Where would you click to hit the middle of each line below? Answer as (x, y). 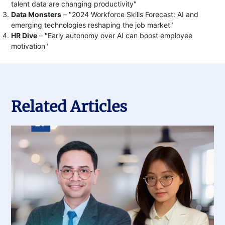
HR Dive (24, 35)
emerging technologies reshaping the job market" (92, 25)
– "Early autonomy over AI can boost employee (115, 35)
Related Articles (69, 106)
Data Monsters (36, 14)
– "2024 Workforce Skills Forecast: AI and (130, 14)
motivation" (30, 46)
